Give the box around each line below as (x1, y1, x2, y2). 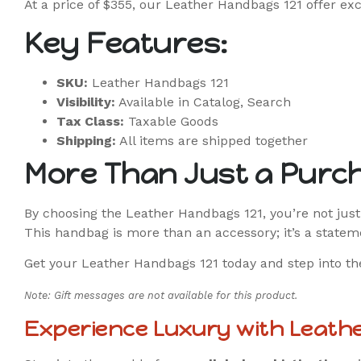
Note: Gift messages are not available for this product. (24, 288, 297, 301)
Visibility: (56, 93, 115, 110)
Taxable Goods (124, 113, 218, 129)
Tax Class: (56, 113, 124, 129)
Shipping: (56, 132, 116, 148)
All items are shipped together (116, 132, 308, 148)
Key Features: (24, 26, 228, 60)
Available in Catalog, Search (115, 93, 291, 110)
